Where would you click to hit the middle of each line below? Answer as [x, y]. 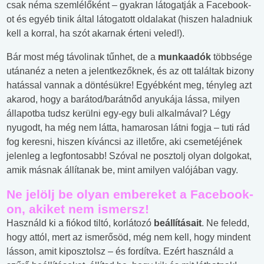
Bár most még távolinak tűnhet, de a [82, 57]
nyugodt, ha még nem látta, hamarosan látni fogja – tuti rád [128, 128]
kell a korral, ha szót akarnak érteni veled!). [95, 34]
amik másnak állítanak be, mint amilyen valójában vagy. [122, 170]
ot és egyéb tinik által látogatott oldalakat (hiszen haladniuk [129, 19]
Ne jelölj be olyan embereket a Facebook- [130, 194]
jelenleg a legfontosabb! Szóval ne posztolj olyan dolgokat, [129, 156]
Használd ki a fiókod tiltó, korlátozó [80, 223]
